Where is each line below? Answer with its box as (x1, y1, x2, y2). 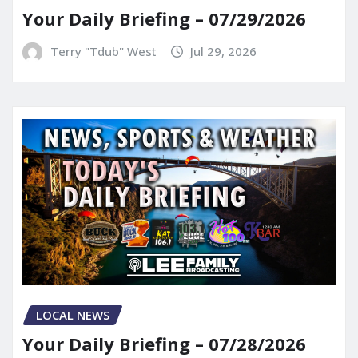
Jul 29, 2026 (190, 42, 257, 59)
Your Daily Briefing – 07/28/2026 (22, 332, 306, 356)
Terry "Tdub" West (50, 42, 157, 59)
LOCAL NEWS (36, 306, 109, 323)
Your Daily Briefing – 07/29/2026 (22, 6, 306, 30)
